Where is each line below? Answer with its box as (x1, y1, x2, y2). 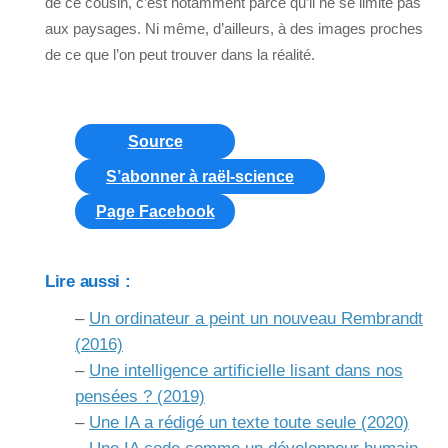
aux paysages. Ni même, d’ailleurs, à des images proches (45, 20, 423, 38)
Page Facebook (95, 203, 215, 221)
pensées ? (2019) (75, 386, 205, 406)
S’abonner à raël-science (106, 168, 294, 186)
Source (127, 133, 183, 151)
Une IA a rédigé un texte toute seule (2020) (89, 412, 409, 432)
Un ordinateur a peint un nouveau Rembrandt (89, 308, 423, 328)
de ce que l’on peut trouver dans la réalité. (45, 46, 315, 64)
